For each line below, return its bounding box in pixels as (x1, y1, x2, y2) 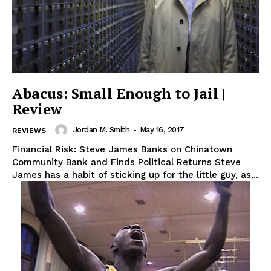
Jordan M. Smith (73, 125, 129, 135)
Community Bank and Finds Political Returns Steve (12, 156, 241, 168)
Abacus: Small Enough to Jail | (12, 83, 226, 103)
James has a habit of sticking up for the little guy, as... (12, 169, 258, 180)
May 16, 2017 (139, 125, 184, 135)
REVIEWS (12, 126, 46, 135)
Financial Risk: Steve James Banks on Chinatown (12, 143, 232, 155)
